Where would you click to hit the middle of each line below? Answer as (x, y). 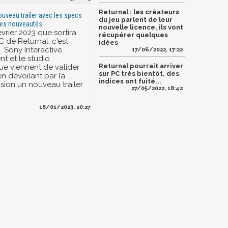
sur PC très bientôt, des (139, 74)
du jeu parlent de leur (136, 20)
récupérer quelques (133, 35)
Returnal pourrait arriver (141, 66)
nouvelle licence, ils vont (141, 27)
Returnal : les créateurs (139, 12)
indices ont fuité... (130, 81)
